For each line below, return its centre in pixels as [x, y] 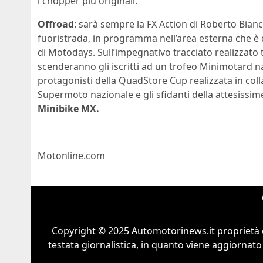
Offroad [56, 24]
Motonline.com [71, 156]
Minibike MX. [68, 109]
